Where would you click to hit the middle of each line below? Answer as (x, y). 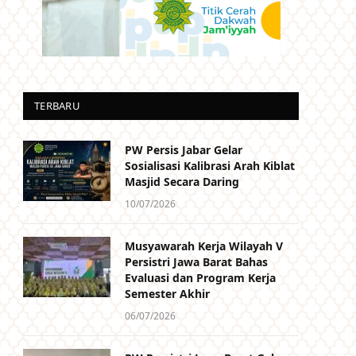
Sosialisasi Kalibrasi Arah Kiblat (210, 166)
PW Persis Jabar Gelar (184, 150)
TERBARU (57, 106)
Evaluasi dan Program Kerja (200, 278)
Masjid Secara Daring (182, 182)
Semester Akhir (167, 294)
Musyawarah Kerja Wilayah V (204, 246)
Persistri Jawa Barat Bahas (196, 262)
